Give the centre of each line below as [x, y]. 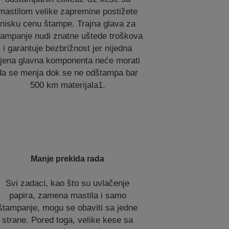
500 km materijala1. [67, 85]
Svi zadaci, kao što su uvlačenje [68, 183]
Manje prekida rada [68, 159]
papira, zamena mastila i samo [67, 196]
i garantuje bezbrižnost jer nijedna [68, 48]
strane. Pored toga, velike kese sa [68, 220]
